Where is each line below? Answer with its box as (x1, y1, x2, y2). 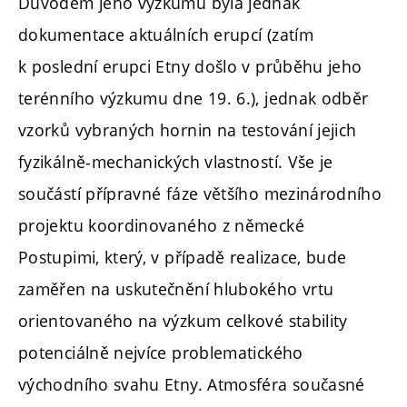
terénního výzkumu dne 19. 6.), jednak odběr (18, 86, 369, 109)
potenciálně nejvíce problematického (18, 341, 303, 363)
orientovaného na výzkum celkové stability (18, 309, 348, 332)
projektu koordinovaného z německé (18, 213, 304, 236)
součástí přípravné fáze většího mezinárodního (18, 182, 382, 204)
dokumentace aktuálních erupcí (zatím (18, 23, 313, 45)
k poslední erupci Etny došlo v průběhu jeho (18, 55, 362, 77)
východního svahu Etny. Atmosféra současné (18, 372, 365, 395)
